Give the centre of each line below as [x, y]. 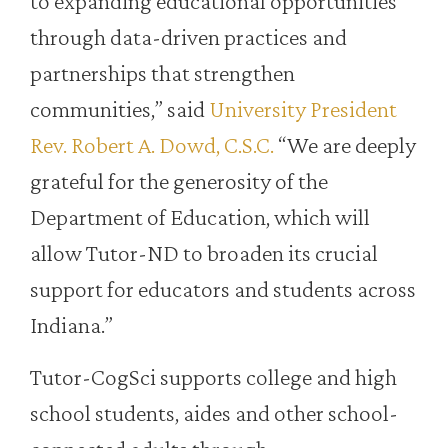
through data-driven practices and [188, 37]
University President [303, 109]
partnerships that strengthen [162, 73]
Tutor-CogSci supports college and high [213, 377]
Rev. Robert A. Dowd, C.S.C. [154, 145]
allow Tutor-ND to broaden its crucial [204, 253]
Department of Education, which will [200, 217]
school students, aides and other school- [214, 413]
